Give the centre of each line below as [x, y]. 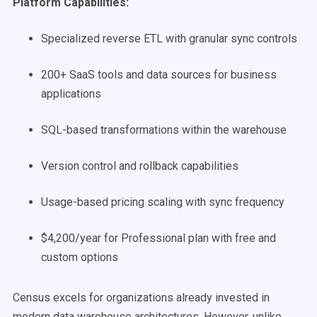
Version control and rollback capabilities [140, 166]
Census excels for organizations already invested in [141, 298]
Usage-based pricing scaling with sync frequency [163, 202]
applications [71, 94]
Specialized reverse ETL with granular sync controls [169, 39]
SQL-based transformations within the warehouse [164, 130]
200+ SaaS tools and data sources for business [159, 75]
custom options [80, 257]
